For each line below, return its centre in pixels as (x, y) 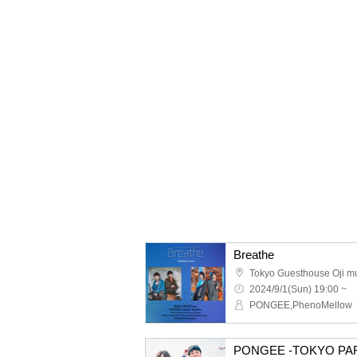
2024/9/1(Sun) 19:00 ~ (298, 289)
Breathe (254, 255)
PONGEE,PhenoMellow (301, 305)
